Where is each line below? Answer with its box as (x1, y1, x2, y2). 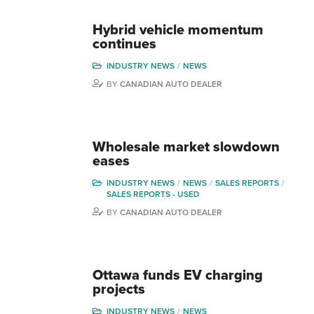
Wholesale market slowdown (93, 139, 280, 156)
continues (93, 36, 156, 53)
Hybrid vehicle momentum (93, 22, 264, 39)
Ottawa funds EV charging (93, 267, 263, 284)
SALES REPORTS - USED (107, 189, 200, 199)
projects (93, 281, 145, 298)
